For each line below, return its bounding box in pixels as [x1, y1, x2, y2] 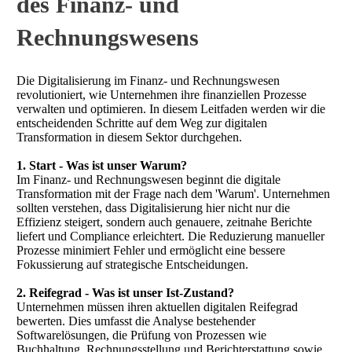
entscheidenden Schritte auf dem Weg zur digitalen [16, 115, 267, 130]
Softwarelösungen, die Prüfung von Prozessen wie [16, 328, 266, 342]
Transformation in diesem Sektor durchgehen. [16, 130, 242, 144]
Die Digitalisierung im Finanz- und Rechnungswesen [16, 73, 280, 87]
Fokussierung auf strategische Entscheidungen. [16, 257, 248, 271]
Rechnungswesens [16, 24, 199, 50]
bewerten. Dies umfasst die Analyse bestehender [16, 313, 255, 328]
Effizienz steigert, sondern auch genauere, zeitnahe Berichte [16, 214, 312, 229]
